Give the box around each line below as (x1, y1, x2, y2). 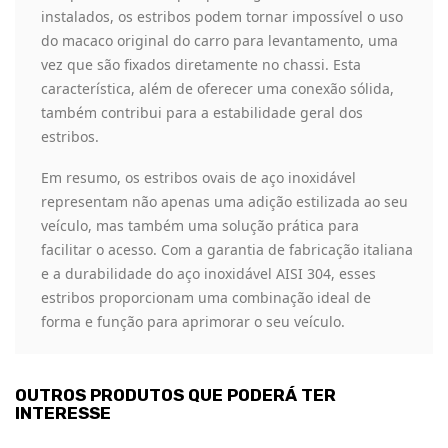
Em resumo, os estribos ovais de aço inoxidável (41, 168, 356, 188)
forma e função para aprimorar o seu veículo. (41, 312, 345, 332)
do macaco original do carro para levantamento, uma (41, 30, 398, 50)
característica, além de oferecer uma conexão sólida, (41, 78, 394, 98)
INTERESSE (15, 403, 111, 424)
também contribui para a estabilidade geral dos (41, 102, 363, 122)
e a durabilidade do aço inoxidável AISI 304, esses (41, 264, 376, 284)
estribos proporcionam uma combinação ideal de (41, 288, 371, 308)
